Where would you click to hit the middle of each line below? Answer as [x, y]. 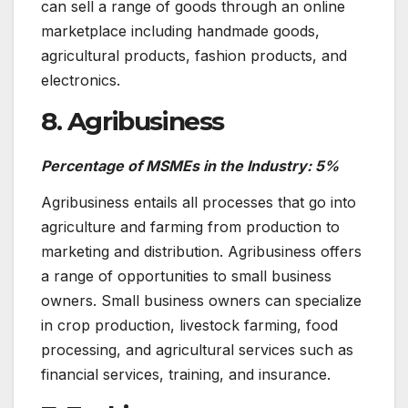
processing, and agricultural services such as [197, 349]
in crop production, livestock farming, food [189, 325]
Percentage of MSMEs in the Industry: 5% [190, 166]
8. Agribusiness [133, 122]
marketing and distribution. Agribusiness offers [201, 251]
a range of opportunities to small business [186, 275]
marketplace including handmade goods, [180, 31]
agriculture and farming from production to [190, 226]
